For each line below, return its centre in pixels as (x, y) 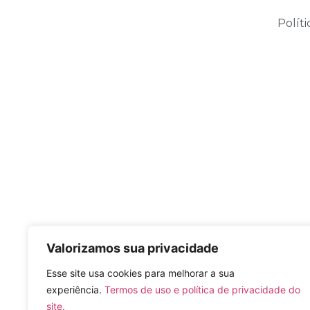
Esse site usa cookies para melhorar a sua (140, 273)
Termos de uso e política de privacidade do (202, 290)
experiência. (75, 290)
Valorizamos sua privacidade (133, 248)
